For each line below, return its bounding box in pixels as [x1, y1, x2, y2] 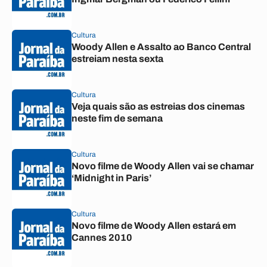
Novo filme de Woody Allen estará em [72, 221, 236, 231]
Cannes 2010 [72, 232, 132, 243]
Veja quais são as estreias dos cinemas [72, 101, 245, 111]
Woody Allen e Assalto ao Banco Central [72, 42, 251, 52]
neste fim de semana [72, 113, 163, 123]
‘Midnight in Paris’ [72, 173, 151, 183]
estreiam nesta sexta [72, 54, 163, 64]
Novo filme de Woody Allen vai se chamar [72, 161, 254, 171]
